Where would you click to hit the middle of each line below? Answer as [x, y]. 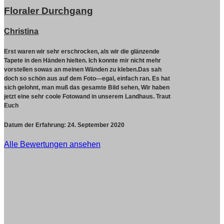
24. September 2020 [95, 125]
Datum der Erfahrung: [35, 125]
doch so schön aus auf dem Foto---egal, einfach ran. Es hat [87, 79]
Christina [21, 31]
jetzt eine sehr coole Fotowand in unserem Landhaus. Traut [87, 97]
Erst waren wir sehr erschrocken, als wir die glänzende [82, 52]
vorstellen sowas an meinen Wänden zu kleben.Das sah [83, 70]
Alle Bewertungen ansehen [52, 144]
